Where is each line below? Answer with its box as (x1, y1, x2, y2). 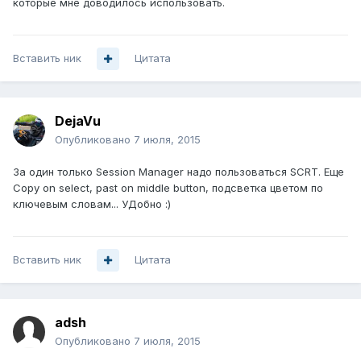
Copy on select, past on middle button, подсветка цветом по (13, 181, 323, 195)
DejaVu (55, 113, 101, 130)
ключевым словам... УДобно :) (13, 197, 171, 211)
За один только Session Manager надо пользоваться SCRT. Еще (13, 165, 344, 179)
